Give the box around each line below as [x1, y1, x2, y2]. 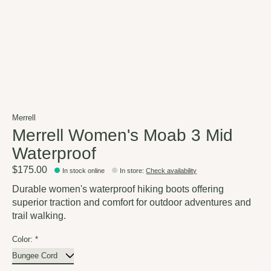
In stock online [62, 167, 105, 175]
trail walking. [12, 211, 66, 221]
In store [120, 167, 143, 175]
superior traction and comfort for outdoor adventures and [12, 197, 251, 208]
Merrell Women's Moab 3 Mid [12, 125, 233, 145]
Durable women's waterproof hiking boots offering [12, 184, 224, 195]
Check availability [146, 167, 197, 175]
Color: [12, 235, 35, 244]
